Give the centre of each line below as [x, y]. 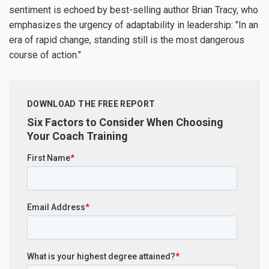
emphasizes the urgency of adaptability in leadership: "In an [134, 25]
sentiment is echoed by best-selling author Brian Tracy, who [134, 10]
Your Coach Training [77, 136]
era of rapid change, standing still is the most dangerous [127, 40]
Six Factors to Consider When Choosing [125, 122]
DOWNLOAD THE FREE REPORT [91, 104]
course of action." [45, 55]
